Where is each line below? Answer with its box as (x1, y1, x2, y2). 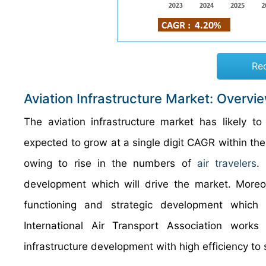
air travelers (197, 157, 257, 169)
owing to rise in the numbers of (24, 157, 198, 169)
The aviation (24, 116, 86, 128)
